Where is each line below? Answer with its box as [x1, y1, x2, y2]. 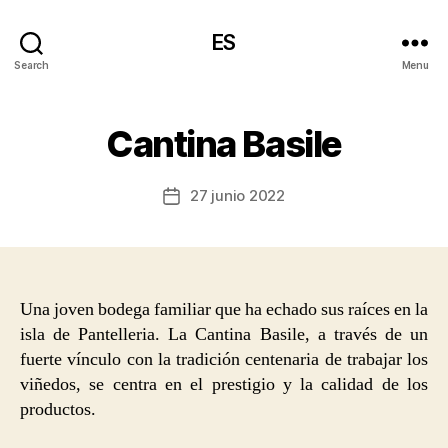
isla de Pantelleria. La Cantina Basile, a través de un [20, 323, 428, 346]
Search [14, 58, 49, 71]
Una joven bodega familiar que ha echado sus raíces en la [20, 298, 428, 321]
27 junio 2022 [190, 186, 285, 205]
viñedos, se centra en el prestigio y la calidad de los [20, 373, 428, 396]
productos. [20, 398, 96, 421]
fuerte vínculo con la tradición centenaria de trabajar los [20, 348, 428, 371]
